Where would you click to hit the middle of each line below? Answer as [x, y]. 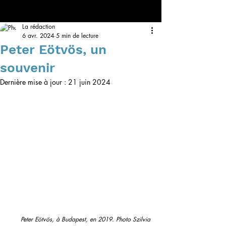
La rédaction [39, 26]
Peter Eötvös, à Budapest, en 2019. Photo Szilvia [87, 219]
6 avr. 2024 [38, 36]
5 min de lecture [77, 36]
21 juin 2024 [89, 82]
